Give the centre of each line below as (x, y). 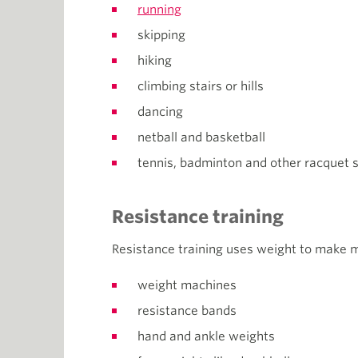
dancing (160, 112)
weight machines (187, 286)
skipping (161, 36)
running (159, 10)
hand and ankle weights (206, 337)
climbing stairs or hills (201, 87)
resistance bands (187, 311)
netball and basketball (201, 138)
